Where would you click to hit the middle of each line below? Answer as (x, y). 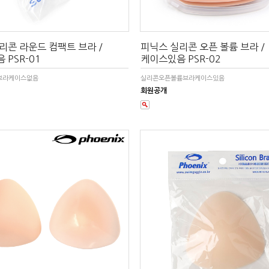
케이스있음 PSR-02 (181, 59)
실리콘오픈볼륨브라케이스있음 (183, 79)
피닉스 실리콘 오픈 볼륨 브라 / (203, 47)
